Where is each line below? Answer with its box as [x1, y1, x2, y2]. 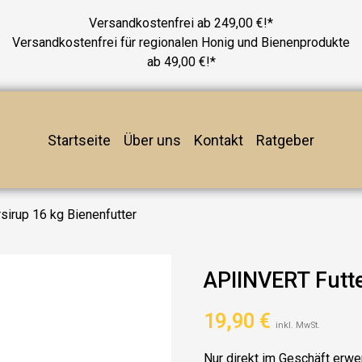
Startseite [48, 131, 111, 149]
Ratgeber [256, 131, 314, 149]
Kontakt [194, 131, 243, 149]
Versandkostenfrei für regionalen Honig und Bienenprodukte [12, 35, 350, 50]
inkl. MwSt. [276, 320, 320, 330]
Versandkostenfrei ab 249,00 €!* [89, 15, 273, 31]
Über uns [124, 131, 181, 149]
